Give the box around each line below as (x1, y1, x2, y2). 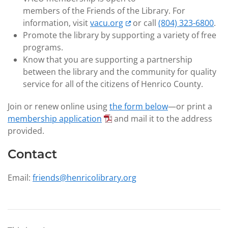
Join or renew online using (8, 101, 109, 112)
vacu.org (90, 17, 123, 28)
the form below (109, 101, 168, 112)
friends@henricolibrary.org (33, 172, 136, 183)
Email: (8, 172, 33, 183)
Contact (8, 147, 57, 161)
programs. (23, 42, 63, 53)
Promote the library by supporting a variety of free (23, 30, 216, 41)
